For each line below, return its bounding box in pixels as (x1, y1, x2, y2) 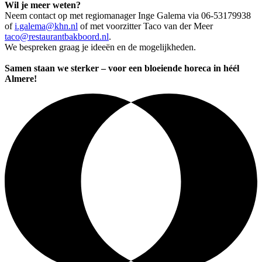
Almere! (5, 74, 37, 84)
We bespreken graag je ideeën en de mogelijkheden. (5, 42, 196, 53)
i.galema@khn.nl (15, 21, 78, 32)
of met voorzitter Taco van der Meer (78, 21, 213, 32)
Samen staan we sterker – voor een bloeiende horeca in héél (5, 63, 239, 74)
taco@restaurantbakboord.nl (5, 32, 109, 42)
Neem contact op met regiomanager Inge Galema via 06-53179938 (5, 11, 251, 21)
